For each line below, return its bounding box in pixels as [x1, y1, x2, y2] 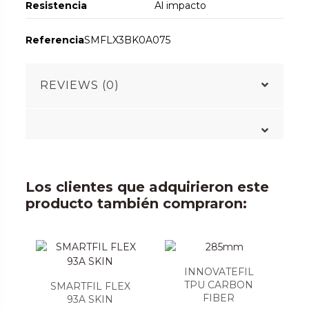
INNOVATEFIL [183, 266, 254, 279]
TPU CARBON [184, 279, 254, 292]
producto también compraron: [26, 195, 248, 212]
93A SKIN [67, 293, 114, 306]
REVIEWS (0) [40, 79, 120, 92]
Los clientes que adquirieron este [26, 179, 270, 196]
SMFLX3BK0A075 [84, 33, 171, 46]
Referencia [26, 33, 85, 46]
